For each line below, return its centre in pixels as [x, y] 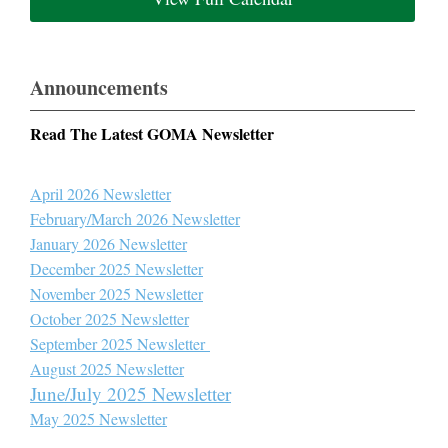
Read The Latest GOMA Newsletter [152, 133]
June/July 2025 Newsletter [130, 393]
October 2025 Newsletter [109, 318]
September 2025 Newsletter [120, 343]
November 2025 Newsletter [116, 293]
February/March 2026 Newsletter [135, 218]
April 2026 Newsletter [100, 193]
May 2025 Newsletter [98, 418]
